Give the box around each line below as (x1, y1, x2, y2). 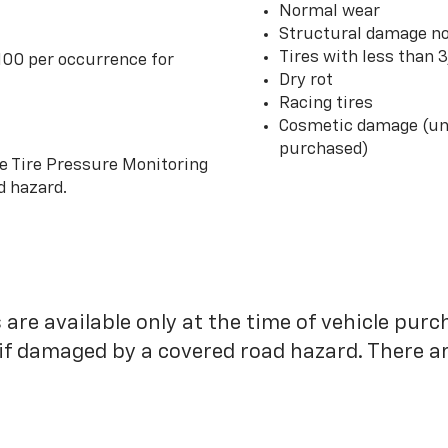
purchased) (279, 140, 369, 158)
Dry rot (279, 71, 333, 89)
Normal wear (279, 2, 380, 20)
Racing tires (279, 94, 373, 112)
